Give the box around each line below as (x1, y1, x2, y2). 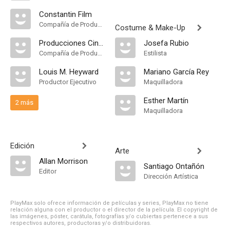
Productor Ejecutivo (39, 78, 97, 86)
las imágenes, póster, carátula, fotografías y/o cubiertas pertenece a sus (10, 213, 208, 220)
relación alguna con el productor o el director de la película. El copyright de (10, 206, 218, 213)
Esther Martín (144, 96, 188, 105)
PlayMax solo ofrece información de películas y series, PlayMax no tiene (10, 200, 208, 206)
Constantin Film (39, 10, 92, 19)
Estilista (144, 49, 167, 57)
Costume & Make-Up (115, 23, 185, 32)
